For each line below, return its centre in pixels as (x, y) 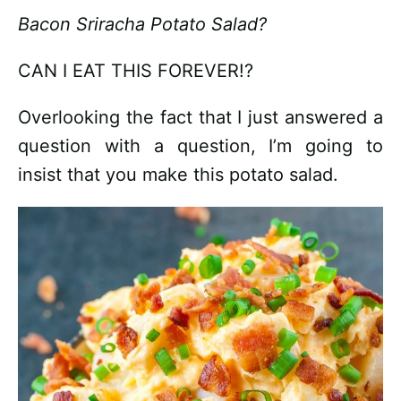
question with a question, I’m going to (200, 146)
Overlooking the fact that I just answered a (200, 117)
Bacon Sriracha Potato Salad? (142, 24)
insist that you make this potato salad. (178, 175)
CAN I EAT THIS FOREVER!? (136, 71)
